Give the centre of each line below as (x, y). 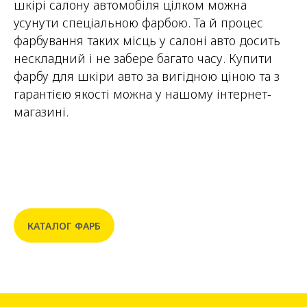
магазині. (41, 112)
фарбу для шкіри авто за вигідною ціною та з (147, 76)
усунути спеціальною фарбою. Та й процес (138, 23)
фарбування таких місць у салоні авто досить (147, 41)
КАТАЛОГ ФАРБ (64, 225)
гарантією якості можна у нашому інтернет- (143, 94)
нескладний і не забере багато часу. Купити (143, 59)
